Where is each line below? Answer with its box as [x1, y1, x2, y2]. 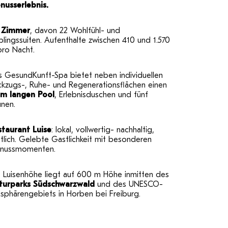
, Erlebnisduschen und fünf [54, 90, 148, 99]
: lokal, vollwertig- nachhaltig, [51, 125, 154, 134]
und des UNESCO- [95, 179, 163, 189]
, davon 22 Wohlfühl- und [30, 25, 120, 35]
